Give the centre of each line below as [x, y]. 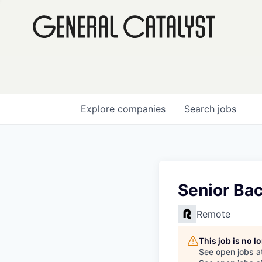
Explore [99, 109]
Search [201, 109]
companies [142, 109]
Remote [213, 214]
